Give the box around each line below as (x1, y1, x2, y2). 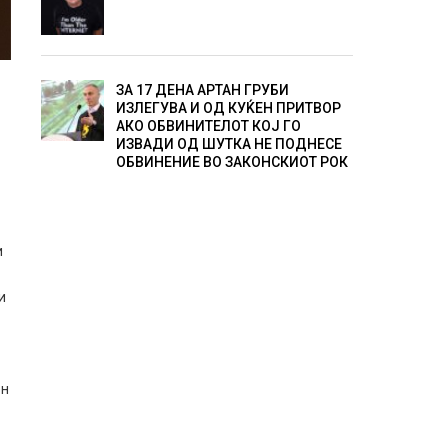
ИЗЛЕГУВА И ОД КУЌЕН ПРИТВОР (115, 100, 341, 117)
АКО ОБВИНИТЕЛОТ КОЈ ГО (115, 118, 301, 135)
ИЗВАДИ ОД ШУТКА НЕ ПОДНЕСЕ (115, 136, 342, 153)
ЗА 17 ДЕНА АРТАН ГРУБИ (115, 82, 289, 99)
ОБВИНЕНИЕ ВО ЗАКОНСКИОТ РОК (115, 154, 348, 171)
